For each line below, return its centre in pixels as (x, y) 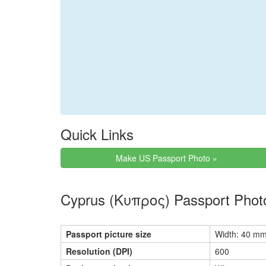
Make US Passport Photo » (167, 158)
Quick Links (97, 134)
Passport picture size (109, 234)
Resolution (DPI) (99, 251)
